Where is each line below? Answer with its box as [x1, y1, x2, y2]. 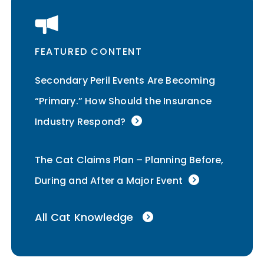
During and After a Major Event [35, 174, 183, 188]
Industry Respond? [35, 115, 126, 129]
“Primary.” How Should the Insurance [35, 94, 212, 108]
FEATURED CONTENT [35, 45, 143, 59]
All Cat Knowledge [35, 210, 134, 225]
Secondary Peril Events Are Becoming [35, 74, 215, 88]
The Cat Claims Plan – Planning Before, [35, 153, 224, 167]
